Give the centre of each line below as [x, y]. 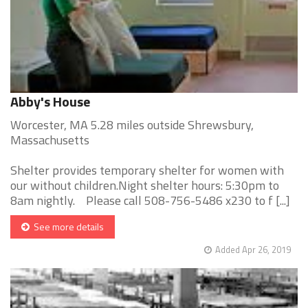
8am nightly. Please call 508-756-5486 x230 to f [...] [150, 201]
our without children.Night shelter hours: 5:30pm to [145, 186]
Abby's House [50, 102]
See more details [67, 227]
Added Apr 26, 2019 [253, 250]
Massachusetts [50, 140]
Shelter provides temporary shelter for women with [147, 170]
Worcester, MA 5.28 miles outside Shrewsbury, [132, 125]
